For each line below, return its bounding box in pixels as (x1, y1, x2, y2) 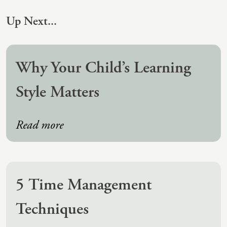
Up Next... (6, 14, 57, 28)
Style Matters (16, 82, 99, 101)
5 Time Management (16, 174, 152, 194)
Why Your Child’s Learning (16, 57, 191, 77)
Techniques (16, 199, 89, 218)
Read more (16, 117, 63, 133)
